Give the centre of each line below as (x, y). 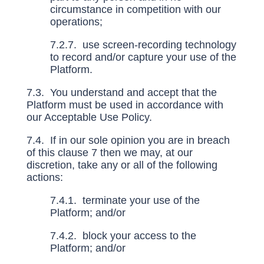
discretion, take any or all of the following (122, 165)
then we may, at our (145, 153)
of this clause (59, 153)
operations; (77, 22)
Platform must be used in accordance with (125, 105)
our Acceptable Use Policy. (89, 117)
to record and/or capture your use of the (143, 57)
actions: (44, 177)
